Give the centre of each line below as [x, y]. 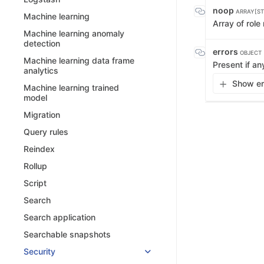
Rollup [35, 166]
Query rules [46, 132]
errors [226, 52]
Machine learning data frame [79, 61]
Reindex [39, 149]
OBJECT [251, 53]
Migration [42, 115]
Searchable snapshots [67, 235]
